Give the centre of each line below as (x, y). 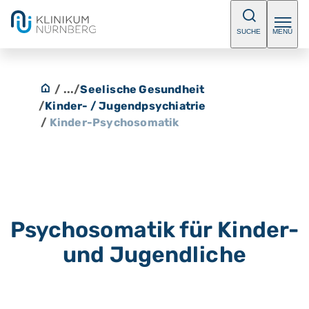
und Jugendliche (154, 254)
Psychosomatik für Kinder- (154, 229)
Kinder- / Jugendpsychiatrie (126, 106)
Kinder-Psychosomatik (114, 122)
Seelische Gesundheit (142, 89)
